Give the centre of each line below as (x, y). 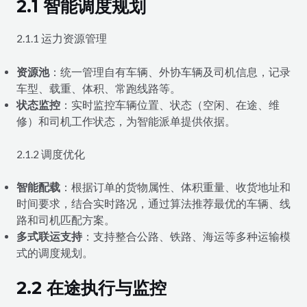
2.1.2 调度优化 (50, 154)
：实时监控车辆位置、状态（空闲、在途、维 (170, 105)
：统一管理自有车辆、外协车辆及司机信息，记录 (170, 72)
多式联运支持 (49, 237)
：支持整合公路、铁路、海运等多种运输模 (186, 237)
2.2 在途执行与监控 (91, 287)
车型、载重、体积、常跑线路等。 (98, 89)
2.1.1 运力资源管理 (61, 39)
